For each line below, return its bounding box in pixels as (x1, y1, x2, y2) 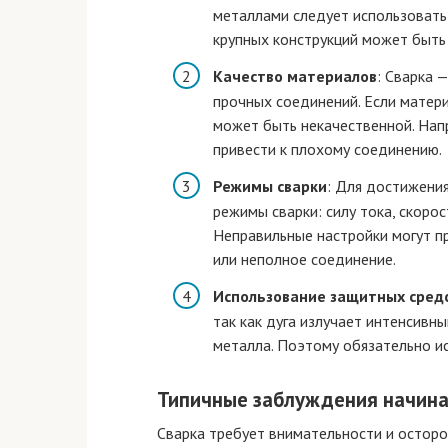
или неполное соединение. (213, 249, 396, 270)
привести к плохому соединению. (213, 139, 442, 160)
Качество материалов (213, 66, 377, 87)
